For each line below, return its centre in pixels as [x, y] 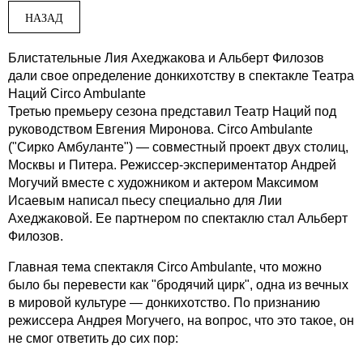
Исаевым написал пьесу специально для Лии [145, 200]
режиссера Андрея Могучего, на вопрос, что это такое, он [181, 320]
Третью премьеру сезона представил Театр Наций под [172, 111]
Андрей [312, 164]
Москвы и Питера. [64, 164]
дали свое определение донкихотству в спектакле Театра [181, 75]
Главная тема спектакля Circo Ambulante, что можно [165, 267]
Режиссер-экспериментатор [204, 164]
